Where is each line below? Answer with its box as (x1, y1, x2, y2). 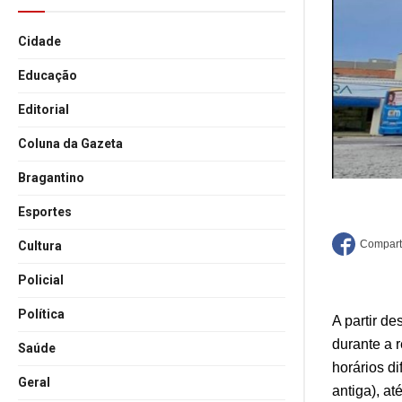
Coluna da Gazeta (18, 136, 123, 151)
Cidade (18, 34, 61, 48)
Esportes (18, 205, 72, 219)
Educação (18, 68, 77, 83)
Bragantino (18, 170, 84, 185)
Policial (18, 273, 64, 287)
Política (18, 307, 65, 321)
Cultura (18, 239, 62, 253)
